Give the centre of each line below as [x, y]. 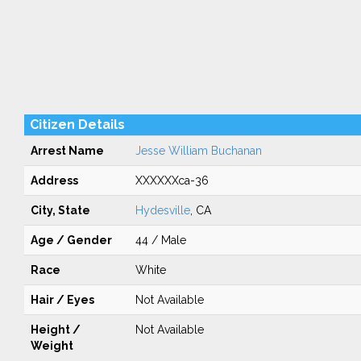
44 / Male [160, 240]
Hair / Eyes [62, 300]
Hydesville [162, 210]
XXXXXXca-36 [172, 180]
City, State [60, 210]
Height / [55, 330]
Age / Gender [71, 240]
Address [54, 180]
